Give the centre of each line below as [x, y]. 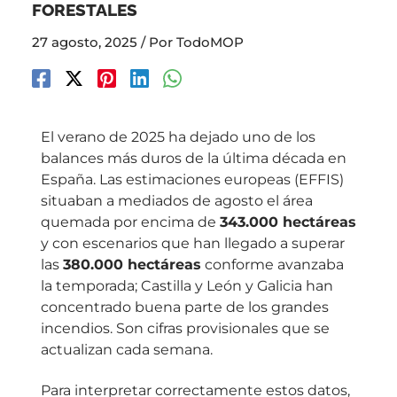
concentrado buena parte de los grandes [185, 307]
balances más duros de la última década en [194, 158]
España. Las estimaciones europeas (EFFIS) [192, 179]
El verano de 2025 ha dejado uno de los [178, 136]
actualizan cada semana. [127, 349]
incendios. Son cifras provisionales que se [185, 328]
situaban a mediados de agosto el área [177, 200]
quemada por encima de [130, 222]
